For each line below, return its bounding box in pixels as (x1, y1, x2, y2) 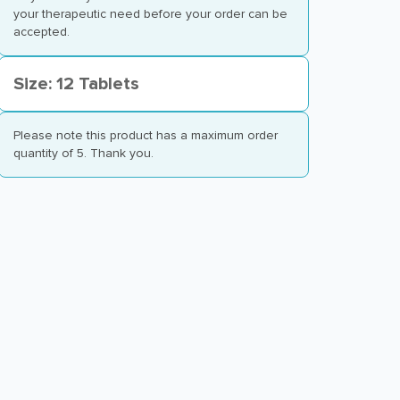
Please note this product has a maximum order (13, 128, 278, 143)
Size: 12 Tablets (13, 73, 139, 95)
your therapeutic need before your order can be (13, 6, 287, 21)
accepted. (13, 24, 70, 39)
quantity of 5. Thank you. (13, 146, 154, 161)
